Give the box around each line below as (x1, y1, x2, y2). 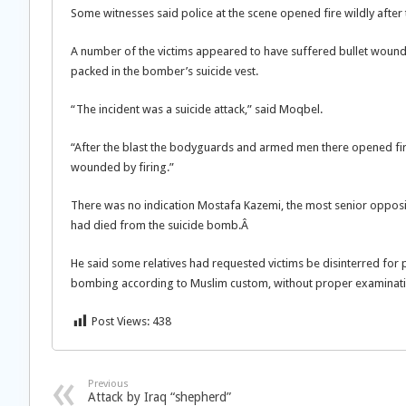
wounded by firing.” (71, 160, 174, 174)
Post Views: (92, 314, 150, 328)
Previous (88, 378, 129, 390)
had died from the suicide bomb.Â (71, 218, 251, 232)
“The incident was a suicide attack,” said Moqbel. (71, 102, 323, 116)
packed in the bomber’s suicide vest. (71, 64, 258, 78)
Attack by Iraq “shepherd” (88, 390, 231, 404)
